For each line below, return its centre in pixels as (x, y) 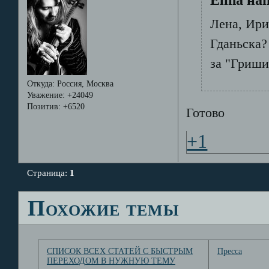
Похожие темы (104, 208)
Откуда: (41, 83)
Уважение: (46, 95)
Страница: (49, 172)
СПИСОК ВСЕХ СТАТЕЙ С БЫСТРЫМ (119, 251)
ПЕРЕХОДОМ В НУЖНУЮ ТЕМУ (111, 261)
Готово (206, 113)
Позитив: (44, 106)
